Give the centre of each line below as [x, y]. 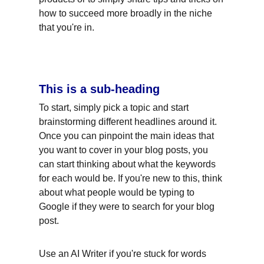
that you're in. [67, 27]
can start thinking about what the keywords [128, 164]
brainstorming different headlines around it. [129, 122]
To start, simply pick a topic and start [115, 108]
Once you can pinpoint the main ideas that [128, 136]
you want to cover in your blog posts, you [125, 150]
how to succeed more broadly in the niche [127, 13]
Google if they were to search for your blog [128, 207]
